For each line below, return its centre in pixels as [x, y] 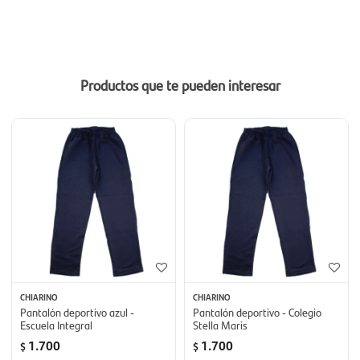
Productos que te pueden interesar [180, 85]
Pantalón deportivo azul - [77, 312]
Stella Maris [220, 325]
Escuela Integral [56, 325]
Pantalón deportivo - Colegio [257, 312]
